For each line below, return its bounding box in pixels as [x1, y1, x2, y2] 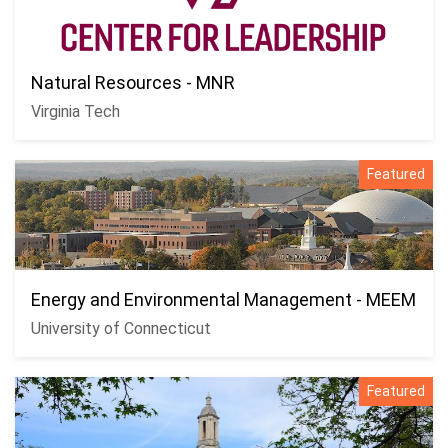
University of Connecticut [31, 319, 211, 338]
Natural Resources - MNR [31, 72, 235, 93]
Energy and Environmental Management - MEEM [31, 289, 416, 310]
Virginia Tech [31, 102, 120, 121]
